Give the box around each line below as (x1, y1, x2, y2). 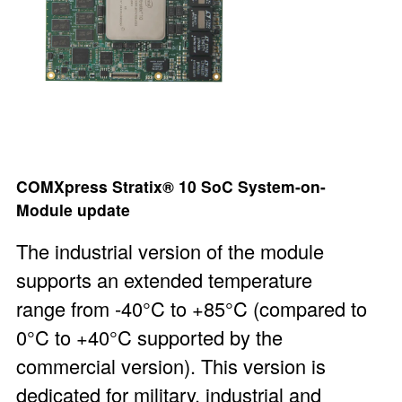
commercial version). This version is (15, 352, 326, 380)
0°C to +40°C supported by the (15, 323, 283, 352)
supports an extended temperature (15, 266, 312, 294)
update (72, 197, 130, 221)
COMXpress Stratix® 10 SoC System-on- (15, 174, 326, 197)
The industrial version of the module (15, 237, 324, 266)
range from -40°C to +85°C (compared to (15, 294, 367, 323)
